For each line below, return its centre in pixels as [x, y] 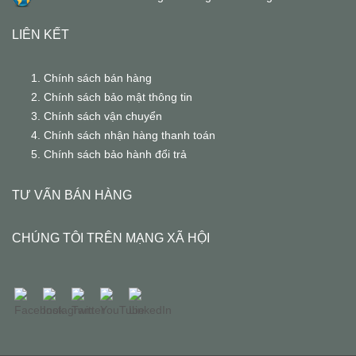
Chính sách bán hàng [98, 77]
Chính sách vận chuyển [103, 116]
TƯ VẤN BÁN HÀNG [72, 195]
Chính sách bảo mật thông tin [118, 97]
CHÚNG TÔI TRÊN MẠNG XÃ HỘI [111, 238]
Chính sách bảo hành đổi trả [115, 154]
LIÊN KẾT [41, 34]
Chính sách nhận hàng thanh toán [130, 135]
